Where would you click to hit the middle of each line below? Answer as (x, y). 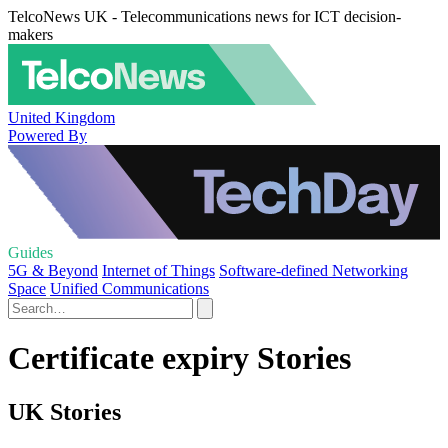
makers (30, 34)
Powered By (47, 135)
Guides (30, 252)
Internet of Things (158, 270)
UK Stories (64, 411)
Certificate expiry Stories (179, 358)
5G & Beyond (53, 270)
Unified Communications (129, 288)
